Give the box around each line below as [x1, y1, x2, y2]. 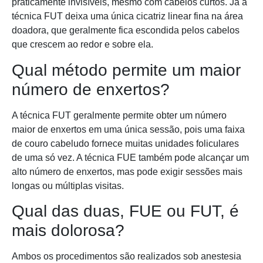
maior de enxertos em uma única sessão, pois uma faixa [12, 124, 245, 134]
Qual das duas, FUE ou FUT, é [12, 202, 239, 221]
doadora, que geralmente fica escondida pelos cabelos [12, 25, 240, 36]
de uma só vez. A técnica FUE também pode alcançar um [12, 152, 249, 163]
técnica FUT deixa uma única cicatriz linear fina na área [12, 11, 243, 22]
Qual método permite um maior [12, 60, 241, 79]
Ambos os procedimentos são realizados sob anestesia [12, 251, 241, 262]
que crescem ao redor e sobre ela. [12, 39, 153, 50]
